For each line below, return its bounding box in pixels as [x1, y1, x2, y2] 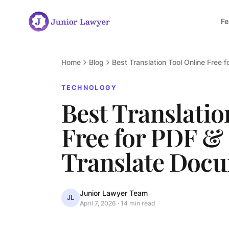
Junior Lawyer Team [80, 189, 148, 197]
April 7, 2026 [80, 199, 116, 207]
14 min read [121, 199, 155, 207]
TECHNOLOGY [61, 84, 117, 91]
